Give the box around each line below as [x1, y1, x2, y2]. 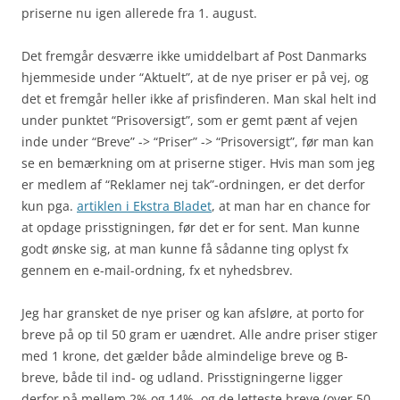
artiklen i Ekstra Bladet [77, 197, 212, 214]
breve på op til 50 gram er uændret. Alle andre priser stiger [21, 326, 378, 343]
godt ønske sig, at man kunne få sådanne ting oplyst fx [21, 240, 348, 257]
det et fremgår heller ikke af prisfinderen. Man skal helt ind [21, 90, 377, 107]
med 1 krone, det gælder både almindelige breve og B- [21, 347, 348, 364]
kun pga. [21, 197, 77, 214]
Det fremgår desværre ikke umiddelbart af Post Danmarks [21, 47, 367, 64]
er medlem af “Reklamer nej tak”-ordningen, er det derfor [21, 176, 365, 193]
